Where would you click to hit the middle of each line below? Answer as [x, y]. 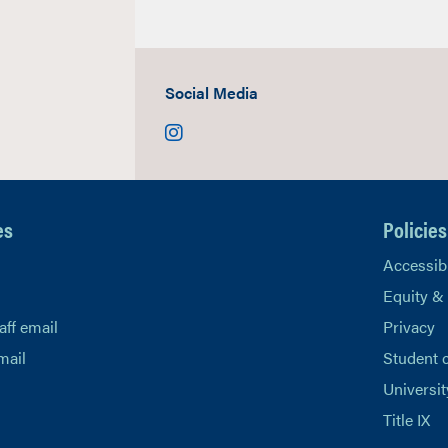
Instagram [216, 130]
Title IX [407, 419]
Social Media [211, 92]
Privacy [409, 326]
